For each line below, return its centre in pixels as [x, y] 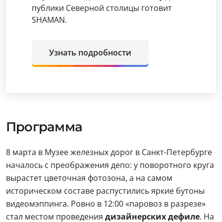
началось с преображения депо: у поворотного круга [110, 165]
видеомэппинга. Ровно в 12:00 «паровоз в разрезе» [106, 204]
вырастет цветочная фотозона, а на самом [89, 178]
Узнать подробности [90, 53]
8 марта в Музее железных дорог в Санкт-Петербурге [109, 152]
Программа [44, 127]
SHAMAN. [49, 20]
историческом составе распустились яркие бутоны [105, 191]
